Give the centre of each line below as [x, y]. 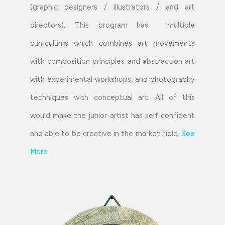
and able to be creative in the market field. [106, 134]
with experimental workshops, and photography [113, 80]
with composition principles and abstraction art [113, 62]
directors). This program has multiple [113, 25]
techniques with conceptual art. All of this [113, 98]
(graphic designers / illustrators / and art [113, 7]
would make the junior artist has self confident [113, 116]
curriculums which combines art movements [113, 43]
